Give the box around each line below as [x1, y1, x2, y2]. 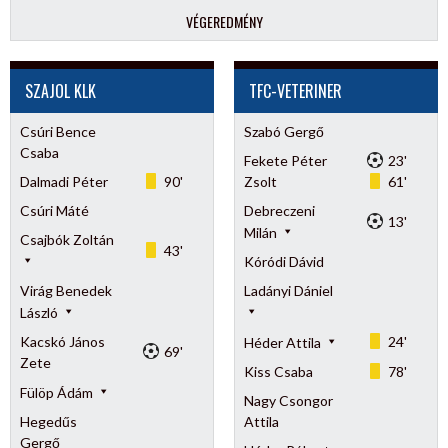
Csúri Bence [19, 122, 96, 140]
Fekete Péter [243, 151, 327, 169]
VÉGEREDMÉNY [185, 10, 263, 32]
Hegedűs [19, 412, 77, 430]
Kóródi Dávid [243, 252, 324, 270]
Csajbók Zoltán [19, 230, 114, 248]
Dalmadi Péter [19, 172, 108, 190]
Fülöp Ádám [19, 383, 96, 401]
